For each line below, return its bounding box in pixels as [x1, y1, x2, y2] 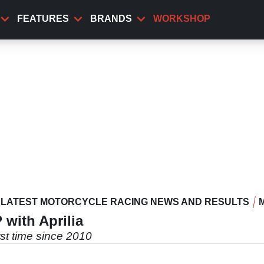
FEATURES [17, 14, 69, 24]
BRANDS [90, 14, 132, 24]
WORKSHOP [153, 14, 210, 24]
